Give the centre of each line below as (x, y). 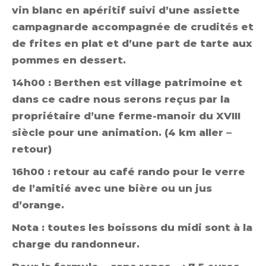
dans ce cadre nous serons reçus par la (121, 99)
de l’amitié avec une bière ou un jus (112, 188)
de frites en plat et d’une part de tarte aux (132, 43)
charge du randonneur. (76, 244)
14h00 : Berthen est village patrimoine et (127, 82)
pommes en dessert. (69, 60)
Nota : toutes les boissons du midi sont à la (132, 227)
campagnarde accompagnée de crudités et (133, 26)
